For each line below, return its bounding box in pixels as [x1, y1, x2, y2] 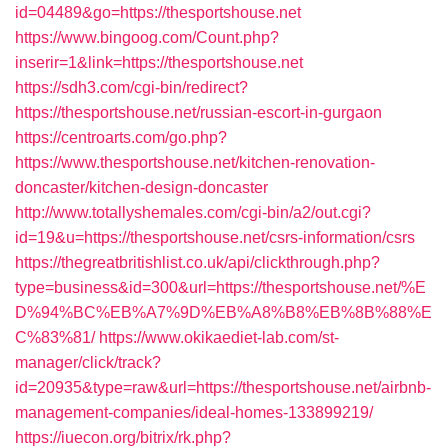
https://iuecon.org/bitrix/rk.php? [15, 429, 231, 446]
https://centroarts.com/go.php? [15, 129, 227, 146]
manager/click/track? [15, 354, 161, 371]
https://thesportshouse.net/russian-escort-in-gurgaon [15, 104, 382, 121]
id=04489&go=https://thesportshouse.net [15, 4, 301, 21]
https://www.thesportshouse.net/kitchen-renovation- [15, 154, 375, 171]
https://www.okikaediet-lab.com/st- [99, 329, 339, 346]
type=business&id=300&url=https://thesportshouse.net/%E [15, 279, 426, 296]
